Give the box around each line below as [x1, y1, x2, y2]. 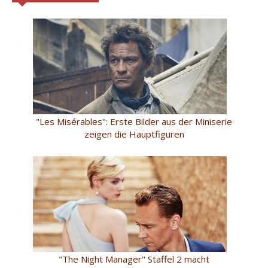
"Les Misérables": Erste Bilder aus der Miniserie [36, 115, 232, 127]
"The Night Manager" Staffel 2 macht [59, 252, 209, 265]
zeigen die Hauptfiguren [84, 127, 184, 140]
